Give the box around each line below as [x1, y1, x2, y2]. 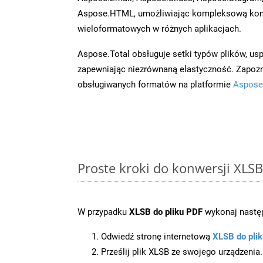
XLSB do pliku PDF [129, 206, 203, 217]
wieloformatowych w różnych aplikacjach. [77, 23, 241, 34]
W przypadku [77, 206, 129, 217]
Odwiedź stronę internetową [101, 231, 213, 242]
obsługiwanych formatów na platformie [77, 79, 233, 90]
